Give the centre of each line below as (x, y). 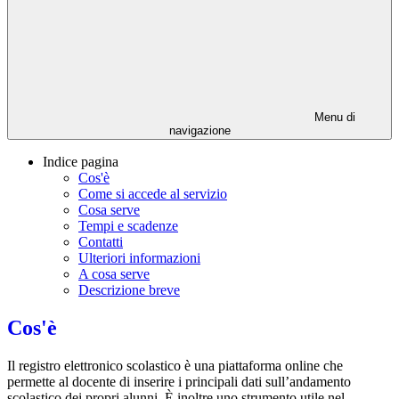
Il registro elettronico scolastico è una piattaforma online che (175, 365)
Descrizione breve (129, 290)
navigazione (199, 131)
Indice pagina (81, 162)
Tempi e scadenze (128, 226)
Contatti (101, 242)
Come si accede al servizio (153, 194)
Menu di (333, 118)
